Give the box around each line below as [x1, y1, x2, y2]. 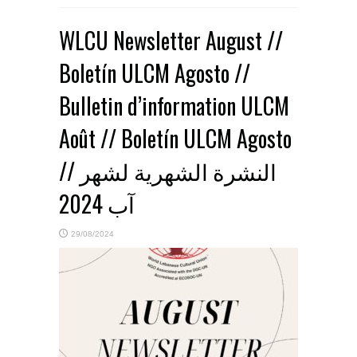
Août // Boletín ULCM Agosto [59, 122, 292, 155]
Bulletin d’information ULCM [59, 89, 289, 123]
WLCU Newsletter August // [59, 24, 283, 57]
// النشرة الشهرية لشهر [59, 155, 80, 188]
